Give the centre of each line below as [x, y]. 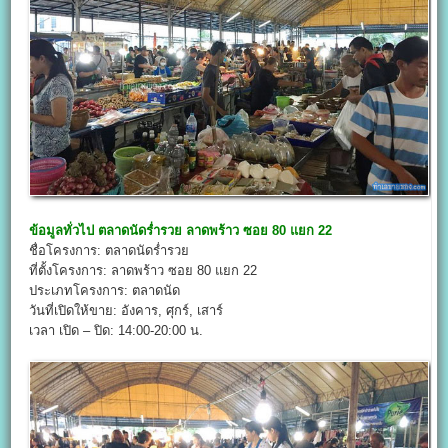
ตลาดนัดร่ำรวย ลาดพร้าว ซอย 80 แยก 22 [215, 231]
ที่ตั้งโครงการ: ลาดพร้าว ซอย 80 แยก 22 [143, 271]
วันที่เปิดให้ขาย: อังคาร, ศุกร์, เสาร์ [126, 311]
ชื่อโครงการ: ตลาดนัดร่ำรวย [109, 251]
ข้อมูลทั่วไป [62, 231]
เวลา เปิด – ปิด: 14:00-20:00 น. [116, 331]
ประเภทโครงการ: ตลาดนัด [105, 291]
